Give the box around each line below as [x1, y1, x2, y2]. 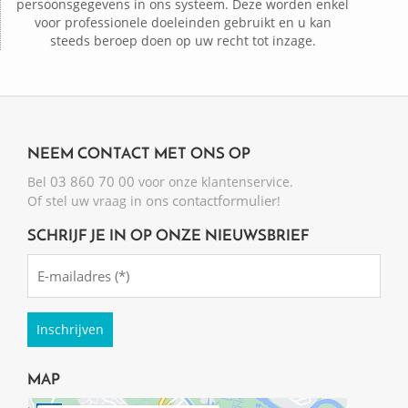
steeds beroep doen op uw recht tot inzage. [49, 31, 316, 49]
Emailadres [26, 252, 107, 273]
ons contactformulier [146, 190, 277, 209]
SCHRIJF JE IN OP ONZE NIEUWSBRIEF [27, 228, 310, 244]
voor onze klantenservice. [135, 172, 293, 190]
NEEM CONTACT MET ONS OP [27, 146, 250, 162]
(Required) [29, 275, 87, 292]
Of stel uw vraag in [27, 191, 146, 209]
